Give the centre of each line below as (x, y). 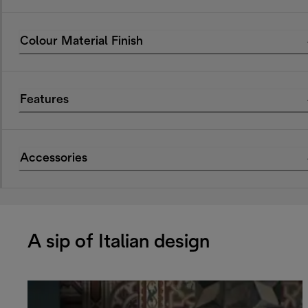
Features (44, 100)
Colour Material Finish (81, 42)
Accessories (54, 159)
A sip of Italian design (119, 242)
